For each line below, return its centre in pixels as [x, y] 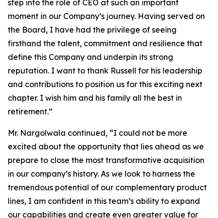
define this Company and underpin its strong [91, 57]
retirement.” [30, 111]
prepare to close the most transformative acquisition [106, 160]
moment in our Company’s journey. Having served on [106, 16]
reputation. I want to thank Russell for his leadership [105, 71]
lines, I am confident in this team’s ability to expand [104, 201]
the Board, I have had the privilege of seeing [92, 30]
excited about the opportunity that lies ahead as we [106, 146]
